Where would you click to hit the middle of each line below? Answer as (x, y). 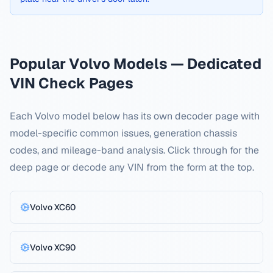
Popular (39, 64)
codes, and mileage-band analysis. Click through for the (134, 150)
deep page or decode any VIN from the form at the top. (132, 167)
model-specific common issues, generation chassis (123, 133)
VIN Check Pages (72, 83)
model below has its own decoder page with (160, 116)
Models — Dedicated (186, 64)
